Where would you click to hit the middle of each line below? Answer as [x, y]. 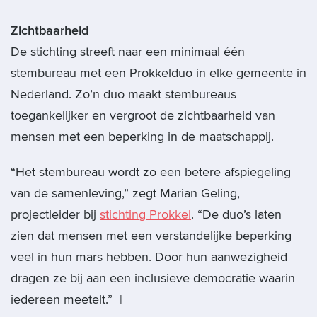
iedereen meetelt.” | [67, 299]
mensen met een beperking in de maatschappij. [142, 137]
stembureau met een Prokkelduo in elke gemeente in [158, 73]
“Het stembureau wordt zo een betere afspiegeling [151, 172]
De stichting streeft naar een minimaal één [128, 52]
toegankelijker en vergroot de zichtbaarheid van [143, 115]
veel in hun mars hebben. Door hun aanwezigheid [149, 257]
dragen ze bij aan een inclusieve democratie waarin [153, 278]
